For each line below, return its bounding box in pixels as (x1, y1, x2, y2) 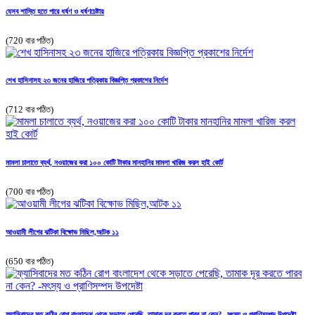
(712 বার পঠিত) (6, 104, 53, 115)
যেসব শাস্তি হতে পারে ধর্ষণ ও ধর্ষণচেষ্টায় (6, 6, 104, 15)
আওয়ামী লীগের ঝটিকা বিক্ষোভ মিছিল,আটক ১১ (6, 228, 119, 237)
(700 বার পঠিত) (6, 186, 53, 198)
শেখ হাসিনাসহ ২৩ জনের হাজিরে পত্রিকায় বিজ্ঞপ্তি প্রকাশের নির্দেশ (6, 76, 168, 85)
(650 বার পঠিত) (6, 256, 53, 267)
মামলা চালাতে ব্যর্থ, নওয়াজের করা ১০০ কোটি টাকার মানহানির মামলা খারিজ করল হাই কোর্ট (6, 158, 223, 167)
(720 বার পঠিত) (6, 34, 53, 46)
